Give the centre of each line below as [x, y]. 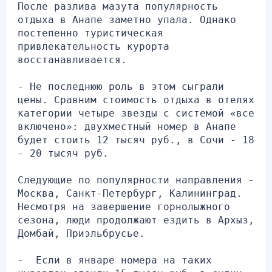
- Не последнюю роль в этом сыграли [121, 86]
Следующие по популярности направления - [136, 180]
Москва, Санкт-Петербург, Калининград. [130, 193]
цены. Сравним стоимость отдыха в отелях [136, 100]
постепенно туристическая [90, 33]
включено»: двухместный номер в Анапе [127, 126]
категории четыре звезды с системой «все [136, 113]
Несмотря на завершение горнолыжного [124, 206]
